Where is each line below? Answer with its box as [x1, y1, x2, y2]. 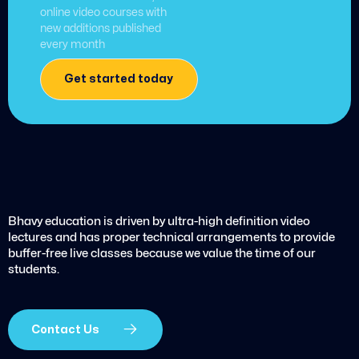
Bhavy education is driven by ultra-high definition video [8, 214, 310, 229]
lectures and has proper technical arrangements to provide [8, 230, 335, 245]
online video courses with [40, 6, 167, 18]
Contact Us [31, 324, 100, 335]
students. [8, 262, 59, 277]
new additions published [40, 22, 161, 34]
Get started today [64, 73, 174, 84]
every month [40, 38, 105, 50]
